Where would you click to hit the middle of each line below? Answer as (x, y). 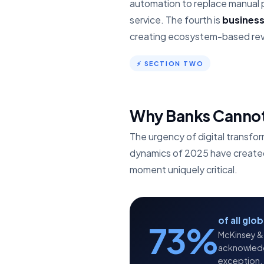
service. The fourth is (176, 20)
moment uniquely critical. (184, 169)
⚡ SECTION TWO (170, 63)
